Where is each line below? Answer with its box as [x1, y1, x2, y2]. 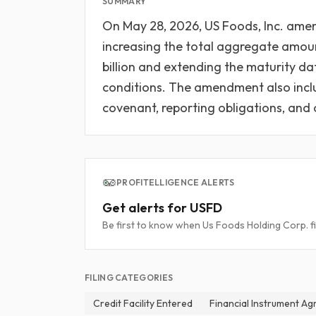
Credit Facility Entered [93, 297, 193, 310]
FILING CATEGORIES [85, 272, 174, 283]
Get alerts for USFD [102, 200, 222, 216]
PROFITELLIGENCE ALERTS [116, 177, 235, 188]
